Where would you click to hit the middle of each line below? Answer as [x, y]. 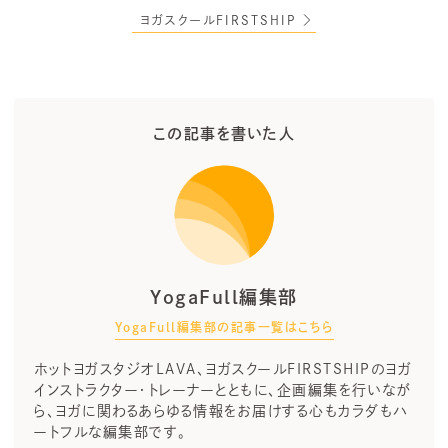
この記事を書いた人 [224, 133]
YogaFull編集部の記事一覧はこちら [224, 326]
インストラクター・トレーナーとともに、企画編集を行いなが [222, 389]
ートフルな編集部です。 [110, 431]
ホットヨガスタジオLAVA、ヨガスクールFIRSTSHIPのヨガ [223, 368]
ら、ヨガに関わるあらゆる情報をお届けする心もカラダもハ [221, 410]
